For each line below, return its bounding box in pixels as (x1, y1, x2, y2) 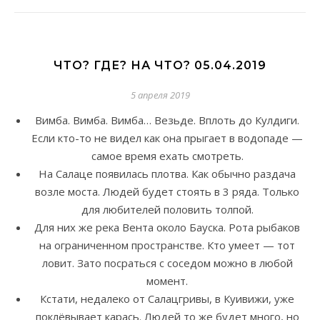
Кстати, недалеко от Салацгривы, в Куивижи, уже (40, 291, 294, 306)
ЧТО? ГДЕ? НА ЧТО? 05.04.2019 (54, 59, 266, 73)
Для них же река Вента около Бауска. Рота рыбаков (34, 220, 300, 235)
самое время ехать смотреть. (91, 149, 244, 164)
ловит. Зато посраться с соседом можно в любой (41, 256, 293, 271)
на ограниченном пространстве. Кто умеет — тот (39, 238, 295, 253)
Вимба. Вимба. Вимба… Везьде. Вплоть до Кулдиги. (35, 113, 299, 128)
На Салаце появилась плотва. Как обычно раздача (39, 166, 296, 181)
